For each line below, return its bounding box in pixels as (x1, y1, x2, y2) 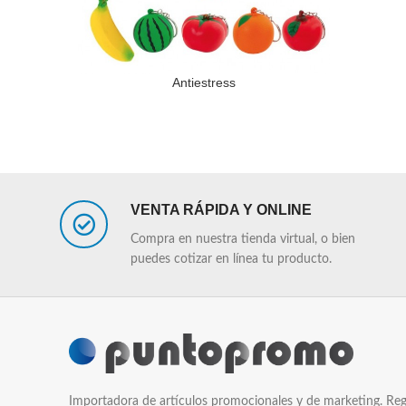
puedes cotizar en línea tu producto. (130, 253, 332, 266)
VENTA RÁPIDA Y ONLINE (130, 202, 312, 218)
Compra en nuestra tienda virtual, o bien (130, 233, 355, 246)
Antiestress (172, 75, 236, 91)
